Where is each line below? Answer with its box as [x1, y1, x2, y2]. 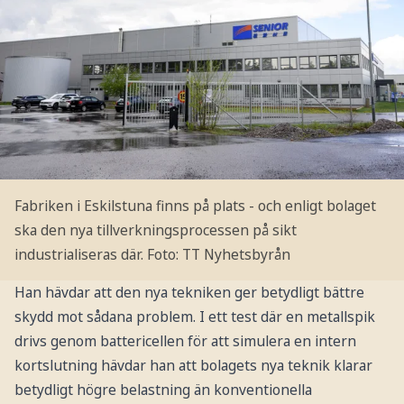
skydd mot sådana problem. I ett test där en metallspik [14, 307, 375, 327]
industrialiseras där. [14, 243, 143, 264]
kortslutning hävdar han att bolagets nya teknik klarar [14, 355, 372, 376]
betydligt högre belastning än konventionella [14, 380, 312, 400]
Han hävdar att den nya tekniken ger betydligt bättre [14, 282, 364, 303]
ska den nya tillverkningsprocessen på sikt [14, 219, 297, 240]
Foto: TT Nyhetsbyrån [146, 243, 290, 264]
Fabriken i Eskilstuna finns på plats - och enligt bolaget [14, 195, 376, 216]
